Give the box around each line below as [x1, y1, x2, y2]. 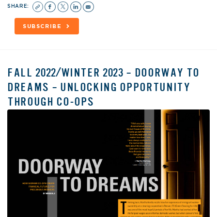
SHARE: [7, 3, 31, 9]
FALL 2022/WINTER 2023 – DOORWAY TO [7, 66, 200, 79]
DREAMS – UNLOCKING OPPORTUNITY [7, 80, 190, 94]
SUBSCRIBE [22, 23, 62, 29]
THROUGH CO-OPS [7, 95, 94, 108]
